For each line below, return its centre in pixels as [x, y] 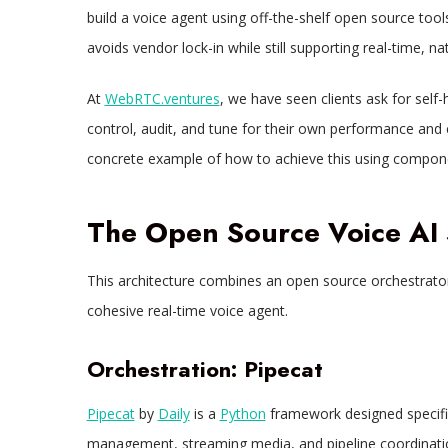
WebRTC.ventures [162, 99]
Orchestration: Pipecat [204, 369]
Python [242, 414]
